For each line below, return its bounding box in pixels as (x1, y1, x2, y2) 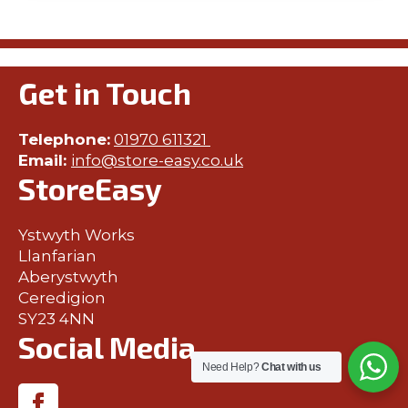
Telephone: (18, 130, 110, 148)
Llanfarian (18, 247, 97, 265)
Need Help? (202, 361, 262, 373)
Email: (18, 151, 71, 169)
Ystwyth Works (18, 226, 135, 244)
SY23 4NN (18, 310, 98, 328)
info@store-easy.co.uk (71, 151, 243, 169)
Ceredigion (18, 289, 106, 307)
